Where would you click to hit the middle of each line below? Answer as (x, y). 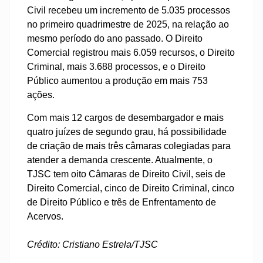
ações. (41, 95)
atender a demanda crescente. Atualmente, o (120, 160)
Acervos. (45, 216)
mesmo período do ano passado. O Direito (115, 39)
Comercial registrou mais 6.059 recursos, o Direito (131, 53)
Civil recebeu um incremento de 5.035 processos (129, 11)
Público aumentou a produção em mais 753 (117, 81)
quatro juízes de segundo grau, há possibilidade (127, 131)
